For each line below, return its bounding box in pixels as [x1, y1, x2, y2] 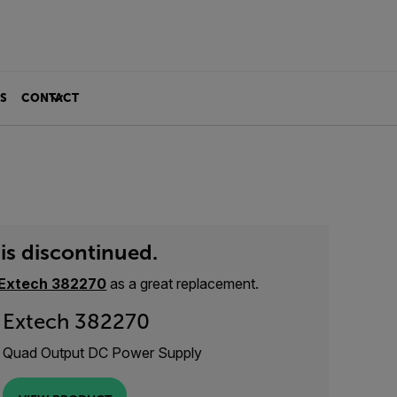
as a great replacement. [106, 275, 260, 292]
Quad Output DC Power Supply [3, 344, 203, 362]
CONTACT [20, 91, 79, 105]
